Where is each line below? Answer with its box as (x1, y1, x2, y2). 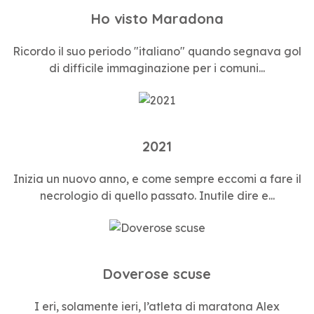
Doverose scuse (103, 264, 211, 282)
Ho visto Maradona (90, 10, 224, 28)
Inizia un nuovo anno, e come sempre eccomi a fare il (13, 172, 301, 186)
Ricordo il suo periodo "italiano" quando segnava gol (13, 44, 301, 59)
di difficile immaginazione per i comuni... (49, 61, 265, 76)
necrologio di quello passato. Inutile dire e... (39, 189, 275, 203)
